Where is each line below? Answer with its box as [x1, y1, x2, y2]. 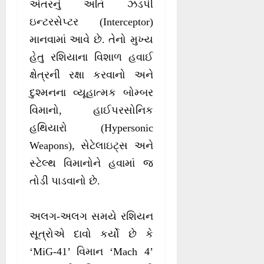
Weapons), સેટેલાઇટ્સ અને [29, 140, 153, 152]
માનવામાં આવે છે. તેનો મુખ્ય [29, 34, 153, 46]
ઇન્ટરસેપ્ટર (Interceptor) [29, 16, 153, 28]
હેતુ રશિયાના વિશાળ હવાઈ [29, 51, 153, 64]
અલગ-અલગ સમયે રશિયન [29, 210, 153, 223]
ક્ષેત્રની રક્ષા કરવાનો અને [29, 69, 153, 81]
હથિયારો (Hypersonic [29, 122, 153, 134]
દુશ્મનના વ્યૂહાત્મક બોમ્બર [29, 87, 153, 99]
